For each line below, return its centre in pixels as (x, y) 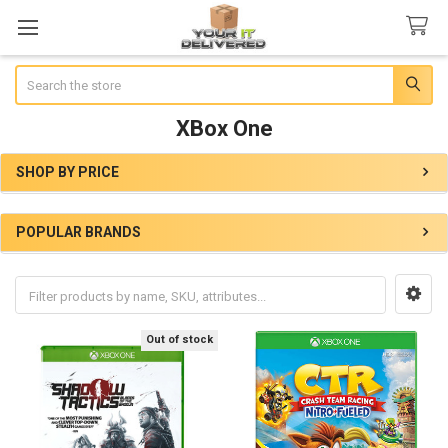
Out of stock (179, 340)
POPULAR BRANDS (78, 232)
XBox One (224, 128)
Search (34, 74)
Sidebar (47, 193)
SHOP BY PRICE (67, 171)
